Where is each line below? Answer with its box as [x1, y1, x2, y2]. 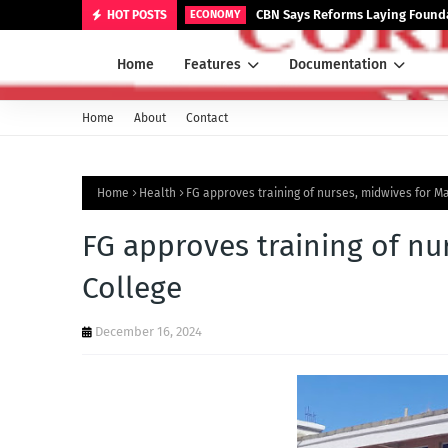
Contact [186, 111, 228, 125]
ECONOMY [190, 8, 241, 21]
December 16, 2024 [95, 324, 202, 339]
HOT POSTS [107, 8, 167, 22]
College [82, 270, 182, 306]
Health [139, 186, 176, 200]
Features [184, 56, 241, 73]
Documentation [289, 56, 387, 73]
